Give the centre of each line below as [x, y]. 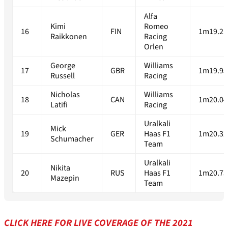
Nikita [60, 168]
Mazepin [65, 178]
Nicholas [65, 95]
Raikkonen [69, 37]
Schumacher [72, 139]
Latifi [59, 105]
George [63, 66]
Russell [63, 76]
